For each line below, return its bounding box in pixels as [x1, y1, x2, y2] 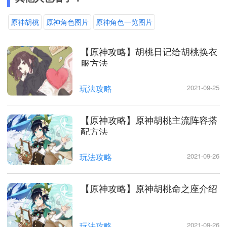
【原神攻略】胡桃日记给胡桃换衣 [80, 44, 217, 58]
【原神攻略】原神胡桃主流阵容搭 [80, 113, 217, 127]
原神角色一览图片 [96, 16, 153, 27]
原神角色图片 [46, 16, 89, 27]
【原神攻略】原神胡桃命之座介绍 [80, 181, 217, 195]
